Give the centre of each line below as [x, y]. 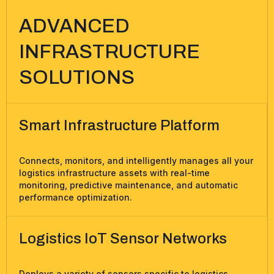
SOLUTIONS [77, 78]
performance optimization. [76, 198]
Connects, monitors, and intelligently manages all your [136, 161]
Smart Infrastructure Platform [119, 126]
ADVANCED [74, 26]
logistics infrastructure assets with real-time [114, 173]
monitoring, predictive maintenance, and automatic [128, 185]
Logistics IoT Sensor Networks [123, 239]
